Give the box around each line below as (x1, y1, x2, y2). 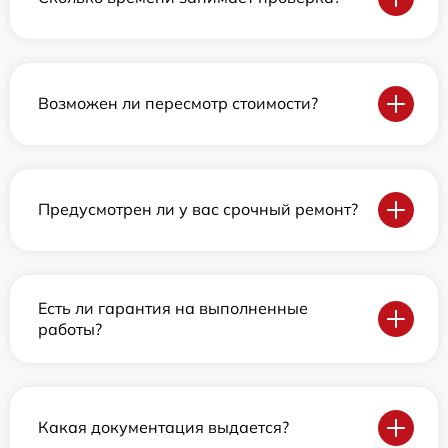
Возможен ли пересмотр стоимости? (38, 93, 318, 114)
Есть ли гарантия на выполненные (38, 297, 308, 318)
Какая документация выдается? (38, 417, 289, 438)
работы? (38, 318, 102, 339)
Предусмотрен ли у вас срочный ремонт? (38, 199, 358, 220)
